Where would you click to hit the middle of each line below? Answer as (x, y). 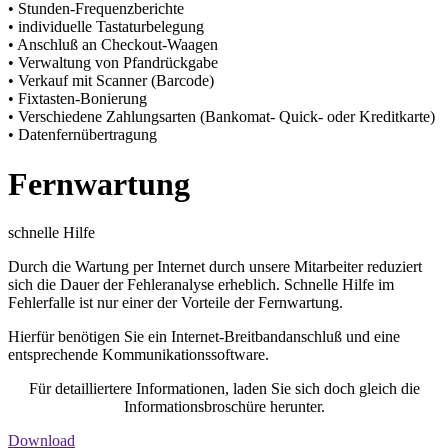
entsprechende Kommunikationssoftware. (138, 355)
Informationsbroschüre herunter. (224, 407)
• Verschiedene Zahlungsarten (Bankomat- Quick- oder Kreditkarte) (221, 117)
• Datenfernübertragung (82, 135)
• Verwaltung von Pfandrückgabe (113, 63)
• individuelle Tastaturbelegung (106, 27)
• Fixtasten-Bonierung (77, 99)
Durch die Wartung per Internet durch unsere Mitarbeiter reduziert (215, 267)
